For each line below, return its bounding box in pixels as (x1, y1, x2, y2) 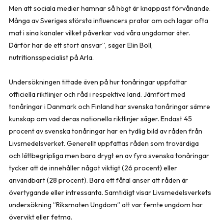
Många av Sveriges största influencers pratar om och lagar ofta (9, 16, 208, 25)
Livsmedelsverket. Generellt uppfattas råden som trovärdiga (9, 138, 199, 148)
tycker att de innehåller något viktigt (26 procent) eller (9, 163, 177, 172)
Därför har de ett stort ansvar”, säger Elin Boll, (9, 40, 153, 50)
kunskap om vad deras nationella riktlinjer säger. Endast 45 (9, 114, 192, 123)
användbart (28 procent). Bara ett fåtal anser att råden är (9, 175, 188, 185)
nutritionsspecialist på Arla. (9, 53, 94, 62)
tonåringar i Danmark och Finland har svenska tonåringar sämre (9, 102, 210, 111)
